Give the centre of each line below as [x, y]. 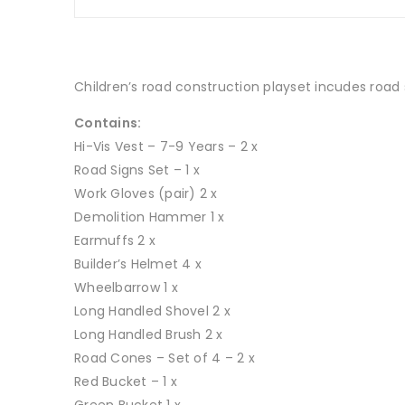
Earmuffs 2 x [115, 240]
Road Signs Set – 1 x [137, 170]
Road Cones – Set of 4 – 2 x [165, 358]
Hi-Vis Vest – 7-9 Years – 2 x [166, 146]
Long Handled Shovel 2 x [152, 311]
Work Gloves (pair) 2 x [146, 193]
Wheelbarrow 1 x [126, 287]
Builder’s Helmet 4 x [138, 264]
